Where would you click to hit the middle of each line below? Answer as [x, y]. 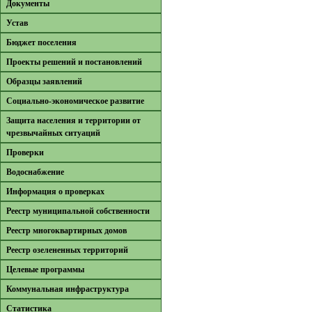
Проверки [25, 153]
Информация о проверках [55, 192]
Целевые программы [45, 270]
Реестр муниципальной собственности [78, 211]
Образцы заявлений [44, 81]
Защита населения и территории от [73, 120]
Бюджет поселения [41, 42]
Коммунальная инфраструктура [68, 289]
